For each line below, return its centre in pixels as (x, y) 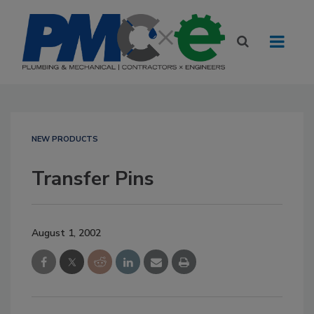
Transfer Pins (93, 179)
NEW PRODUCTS (65, 139)
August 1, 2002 (66, 233)
